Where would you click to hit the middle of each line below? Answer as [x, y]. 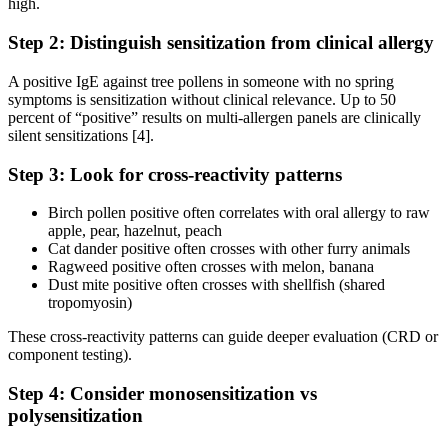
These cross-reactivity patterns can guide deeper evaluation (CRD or [223, 337]
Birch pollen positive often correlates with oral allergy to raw [239, 213]
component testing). [70, 355]
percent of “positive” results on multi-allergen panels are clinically [214, 117]
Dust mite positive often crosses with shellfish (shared [216, 285]
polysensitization [75, 416]
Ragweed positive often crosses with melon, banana [211, 267]
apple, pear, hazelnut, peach [135, 231]
